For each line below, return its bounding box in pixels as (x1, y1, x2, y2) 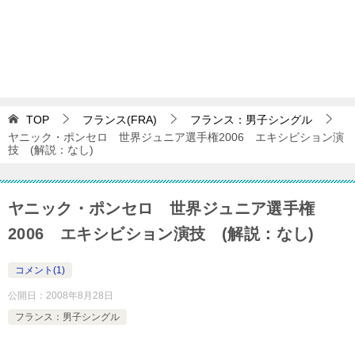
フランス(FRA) (82, 113, 157, 127)
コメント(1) (15, 265, 65, 277)
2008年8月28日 (46, 290, 113, 302)
